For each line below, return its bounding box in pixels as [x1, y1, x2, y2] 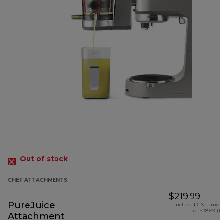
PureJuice [8, 200, 55, 211]
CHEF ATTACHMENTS [8, 177, 67, 184]
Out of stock [20, 154, 68, 164]
